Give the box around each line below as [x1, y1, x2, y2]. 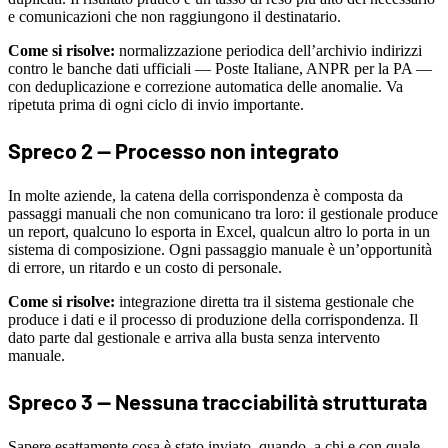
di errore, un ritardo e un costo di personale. [8, 258, 282, 276]
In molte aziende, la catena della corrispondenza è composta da [8, 186, 403, 204]
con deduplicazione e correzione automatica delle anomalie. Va [8, 77, 403, 95]
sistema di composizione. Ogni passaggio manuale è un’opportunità [8, 240, 432, 258]
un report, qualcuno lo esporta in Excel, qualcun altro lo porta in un [8, 222, 430, 240]
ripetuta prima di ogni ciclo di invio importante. [8, 95, 304, 113]
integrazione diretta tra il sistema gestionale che [115, 292, 414, 310]
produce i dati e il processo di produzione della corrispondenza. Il [8, 310, 418, 328]
